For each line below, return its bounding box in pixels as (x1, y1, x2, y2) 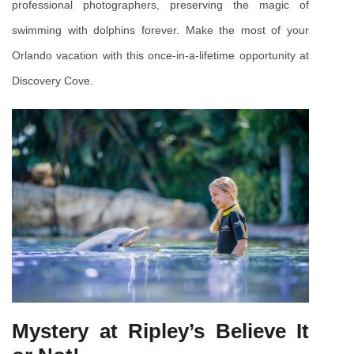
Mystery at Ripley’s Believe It (12, 319, 309, 344)
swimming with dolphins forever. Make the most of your (12, 23, 309, 36)
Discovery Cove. (12, 73, 93, 87)
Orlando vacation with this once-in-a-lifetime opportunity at (12, 48, 309, 62)
